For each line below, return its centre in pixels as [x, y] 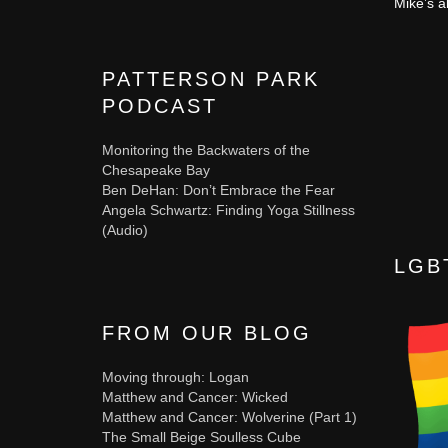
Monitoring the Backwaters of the [206, 150]
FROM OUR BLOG [207, 333]
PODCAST [160, 106]
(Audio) [125, 230]
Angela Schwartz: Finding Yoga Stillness [228, 210]
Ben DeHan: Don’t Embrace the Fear [218, 190]
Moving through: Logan [175, 377]
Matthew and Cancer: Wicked [195, 397]
